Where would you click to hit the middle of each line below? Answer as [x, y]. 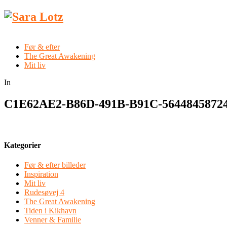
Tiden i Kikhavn [50, 211]
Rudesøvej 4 [44, 193]
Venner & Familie [53, 220]
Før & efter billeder [55, 165]
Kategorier [23, 145]
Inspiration [41, 174]
